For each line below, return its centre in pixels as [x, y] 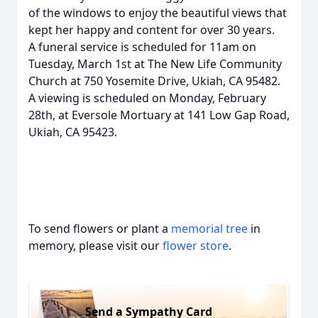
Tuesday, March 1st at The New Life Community [155, 64]
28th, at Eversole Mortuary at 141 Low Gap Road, [159, 115]
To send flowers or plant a [100, 229]
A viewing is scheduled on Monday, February [147, 98]
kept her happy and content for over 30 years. [152, 30]
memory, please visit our [95, 246]
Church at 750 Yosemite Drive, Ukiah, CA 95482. [154, 81]
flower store [196, 246]
